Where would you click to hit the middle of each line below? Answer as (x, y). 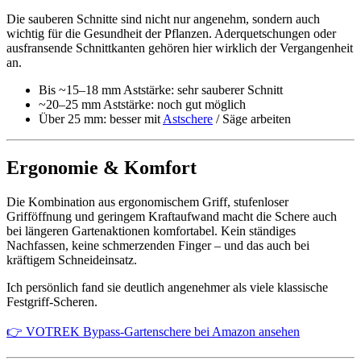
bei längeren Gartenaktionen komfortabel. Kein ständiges (151, 230)
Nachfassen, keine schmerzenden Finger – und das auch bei (158, 245)
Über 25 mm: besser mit (101, 118)
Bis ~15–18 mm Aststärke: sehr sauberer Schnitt (161, 89)
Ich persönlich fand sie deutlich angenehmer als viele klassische (167, 287)
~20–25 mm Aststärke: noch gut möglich (142, 104)
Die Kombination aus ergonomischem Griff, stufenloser (147, 201)
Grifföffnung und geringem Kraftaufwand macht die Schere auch (172, 216)
